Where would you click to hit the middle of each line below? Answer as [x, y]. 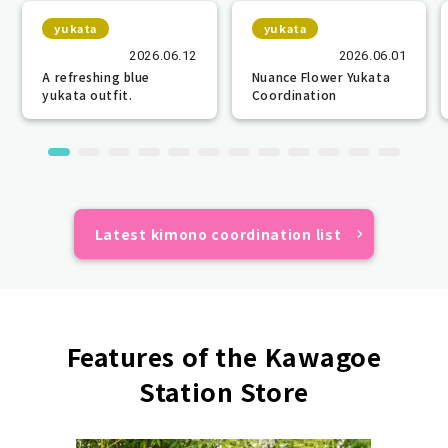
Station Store [224, 390]
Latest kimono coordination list [218, 233]
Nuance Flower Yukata [321, 76]
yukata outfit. [87, 94]
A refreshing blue [96, 76]
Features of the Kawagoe [224, 355]
